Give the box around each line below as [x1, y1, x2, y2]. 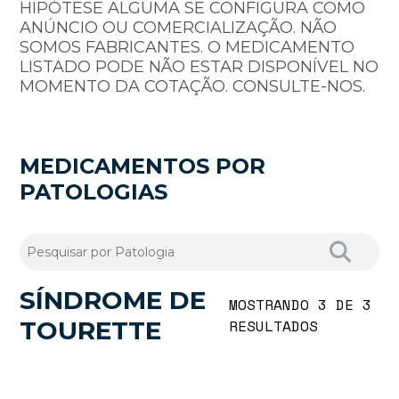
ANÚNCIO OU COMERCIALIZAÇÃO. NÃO [20, 18, 338, 38]
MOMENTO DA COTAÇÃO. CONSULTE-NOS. [20, 77, 366, 97]
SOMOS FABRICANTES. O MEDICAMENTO [20, 37, 355, 58]
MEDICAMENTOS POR [20, 153, 266, 180]
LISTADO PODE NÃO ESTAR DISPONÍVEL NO [20, 57, 379, 77]
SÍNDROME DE [20, 285, 207, 316]
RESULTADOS [229, 315, 319, 338]
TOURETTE [20, 315, 162, 346]
